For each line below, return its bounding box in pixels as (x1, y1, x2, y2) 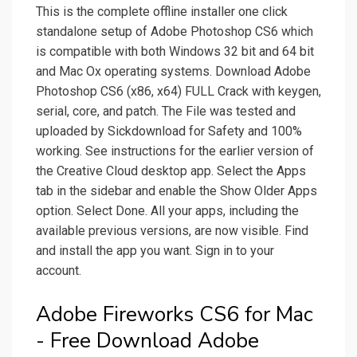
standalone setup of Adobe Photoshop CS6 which (36, 24, 313, 40)
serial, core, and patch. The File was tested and (36, 104, 296, 120)
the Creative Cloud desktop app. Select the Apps (36, 163, 306, 179)
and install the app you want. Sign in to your (36, 243, 274, 259)
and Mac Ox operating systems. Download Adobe (36, 64, 311, 80)
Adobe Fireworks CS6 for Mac (36, 300, 313, 329)
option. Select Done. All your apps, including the (36, 203, 299, 219)
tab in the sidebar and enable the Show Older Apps (36, 183, 317, 199)
